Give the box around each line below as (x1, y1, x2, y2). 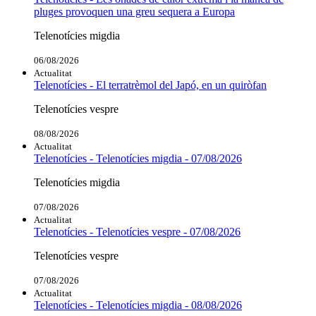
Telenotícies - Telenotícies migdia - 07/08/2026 (34, 152, 242, 164)
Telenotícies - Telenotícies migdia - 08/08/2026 (34, 298, 242, 311)
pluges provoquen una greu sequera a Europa (34, 5, 235, 18)
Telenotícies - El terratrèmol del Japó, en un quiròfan (34, 78, 267, 91)
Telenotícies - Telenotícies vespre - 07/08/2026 (34, 225, 241, 238)
